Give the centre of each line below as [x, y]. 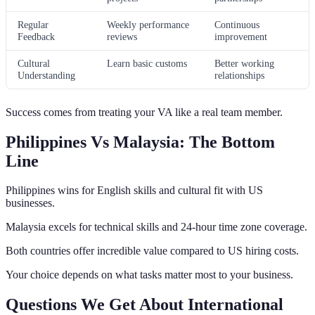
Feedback [36, 36]
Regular [33, 24]
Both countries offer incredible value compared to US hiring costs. [152, 251]
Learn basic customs [147, 63]
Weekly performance [148, 24]
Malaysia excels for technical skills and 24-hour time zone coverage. [156, 227]
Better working [244, 63]
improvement [241, 36]
